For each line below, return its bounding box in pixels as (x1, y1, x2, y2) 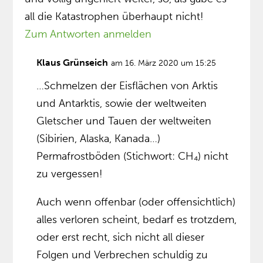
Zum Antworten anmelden (25, 28, 152, 41)
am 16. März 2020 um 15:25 (111, 58, 217, 69)
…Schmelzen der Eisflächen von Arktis (36, 79, 218, 93)
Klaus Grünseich (36, 57, 109, 69)
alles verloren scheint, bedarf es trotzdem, (36, 213, 237, 227)
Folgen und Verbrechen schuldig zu (36, 248, 208, 262)
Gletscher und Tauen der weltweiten (36, 114, 212, 128)
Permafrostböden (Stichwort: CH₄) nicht (36, 150, 229, 163)
